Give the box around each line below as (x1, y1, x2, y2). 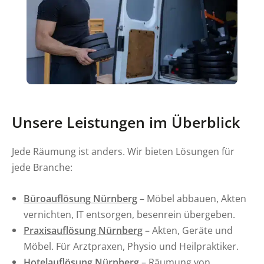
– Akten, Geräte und (143, 223, 233, 237)
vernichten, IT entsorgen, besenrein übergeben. (24, 207, 235, 222)
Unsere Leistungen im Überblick (12, 112, 240, 133)
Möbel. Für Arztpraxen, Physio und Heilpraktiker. (24, 239, 239, 253)
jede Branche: (12, 160, 72, 174)
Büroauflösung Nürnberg (24, 192, 137, 206)
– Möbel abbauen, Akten (137, 192, 246, 206)
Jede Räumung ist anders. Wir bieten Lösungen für (12, 144, 235, 159)
